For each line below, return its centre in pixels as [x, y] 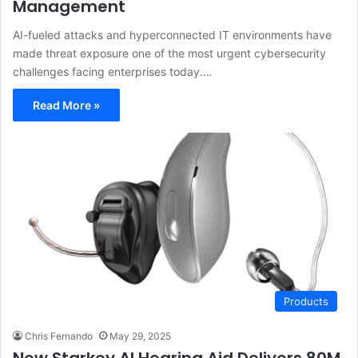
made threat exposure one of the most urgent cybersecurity [169, 53]
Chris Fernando [59, 336]
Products [306, 302]
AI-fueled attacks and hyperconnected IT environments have [172, 34]
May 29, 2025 [140, 336]
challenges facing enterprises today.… [113, 71]
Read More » [66, 105]
